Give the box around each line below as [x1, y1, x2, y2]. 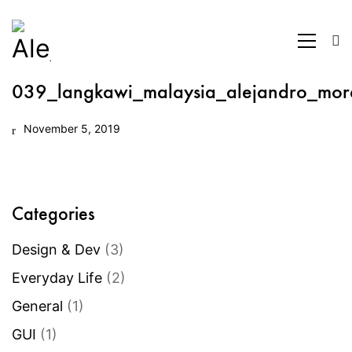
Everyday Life [12, 269, 102, 286]
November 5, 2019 [24, 122, 120, 135]
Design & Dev [12, 240, 101, 258]
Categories [12, 201, 95, 225]
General [12, 297, 63, 314]
